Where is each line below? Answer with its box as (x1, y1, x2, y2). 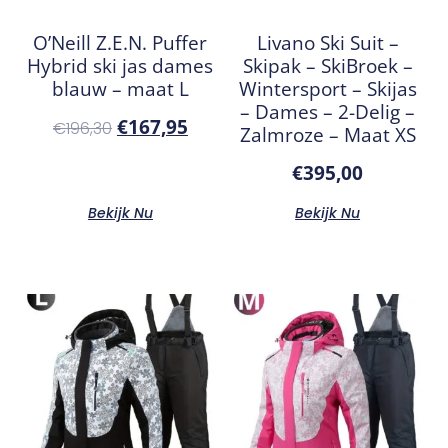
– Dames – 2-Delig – (240, 98, 416, 126)
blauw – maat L (51, 75, 189, 103)
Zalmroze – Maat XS (239, 121, 416, 149)
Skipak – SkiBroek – (242, 52, 413, 80)
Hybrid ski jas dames (27, 52, 214, 80)
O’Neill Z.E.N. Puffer (33, 29, 208, 57)
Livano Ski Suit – (256, 29, 399, 57)
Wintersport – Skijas (238, 75, 417, 103)
